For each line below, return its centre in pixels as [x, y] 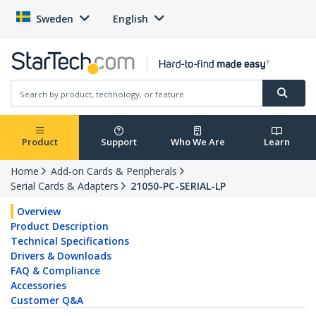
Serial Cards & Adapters [65, 186]
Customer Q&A [47, 300]
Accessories [38, 286]
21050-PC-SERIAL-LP [178, 186]
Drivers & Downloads [61, 256]
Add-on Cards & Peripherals [114, 171]
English [130, 19]
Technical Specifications [70, 241]
